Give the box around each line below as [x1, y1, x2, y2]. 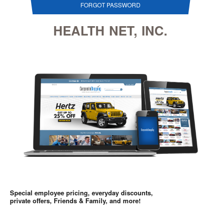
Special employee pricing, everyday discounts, [10, 187, 153, 197]
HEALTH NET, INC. [53, 21, 168, 40]
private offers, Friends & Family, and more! [10, 195, 141, 205]
